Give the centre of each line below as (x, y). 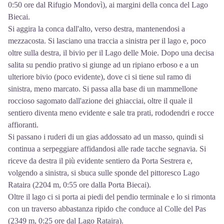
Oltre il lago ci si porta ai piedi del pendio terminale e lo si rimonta (112, 196)
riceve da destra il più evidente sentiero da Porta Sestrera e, (100, 160)
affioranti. (23, 124)
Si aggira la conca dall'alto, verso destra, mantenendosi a (96, 28)
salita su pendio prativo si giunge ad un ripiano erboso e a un (103, 64)
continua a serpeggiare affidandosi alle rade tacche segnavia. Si (107, 148)
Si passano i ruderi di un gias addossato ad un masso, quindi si (106, 136)
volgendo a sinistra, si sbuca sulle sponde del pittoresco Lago (104, 172)
